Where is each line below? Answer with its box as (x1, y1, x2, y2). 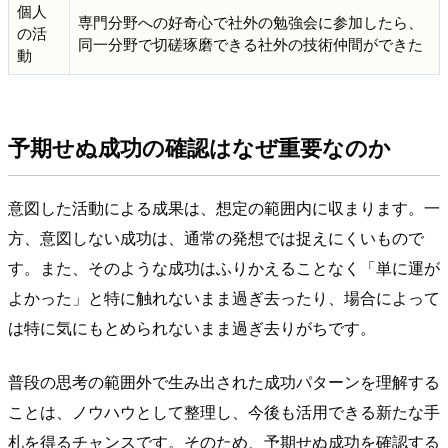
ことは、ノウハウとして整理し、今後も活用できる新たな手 (8, 400, 440, 424)
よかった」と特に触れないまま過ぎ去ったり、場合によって (8, 286, 440, 310)
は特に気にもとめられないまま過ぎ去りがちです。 (8, 316, 376, 340)
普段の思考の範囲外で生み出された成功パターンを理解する (8, 370, 440, 394)
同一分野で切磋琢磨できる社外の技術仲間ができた (78, 32, 423, 54)
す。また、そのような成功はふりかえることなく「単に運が (8, 256, 440, 280)
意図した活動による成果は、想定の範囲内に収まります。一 (8, 196, 440, 220)
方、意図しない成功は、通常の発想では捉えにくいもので (8, 226, 424, 250)
